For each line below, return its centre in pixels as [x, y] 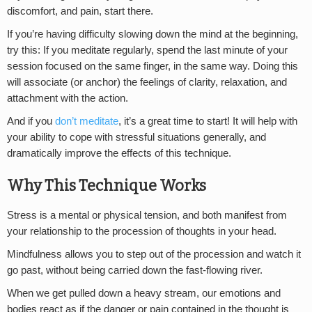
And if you [31, 122]
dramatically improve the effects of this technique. [119, 154]
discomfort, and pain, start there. [80, 11]
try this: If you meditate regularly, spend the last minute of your [147, 50]
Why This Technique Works [107, 186]
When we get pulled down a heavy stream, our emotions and [144, 293]
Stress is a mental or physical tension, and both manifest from [147, 215]
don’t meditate [87, 122]
